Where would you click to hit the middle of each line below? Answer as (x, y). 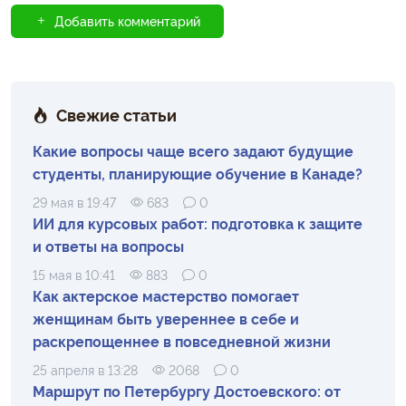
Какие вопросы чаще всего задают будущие (193, 150)
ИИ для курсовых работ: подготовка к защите (198, 222)
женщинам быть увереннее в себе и (166, 318)
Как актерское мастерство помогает (166, 295)
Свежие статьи (116, 114)
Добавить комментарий (127, 20)
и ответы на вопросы (108, 245)
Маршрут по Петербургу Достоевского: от (187, 390)
